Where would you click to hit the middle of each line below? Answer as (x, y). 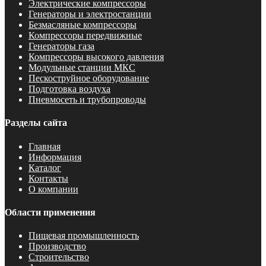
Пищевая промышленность (84, 236)
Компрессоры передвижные (85, 36)
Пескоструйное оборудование (89, 78)
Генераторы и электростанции (90, 14)
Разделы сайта (36, 123)
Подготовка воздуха (69, 89)
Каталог (45, 167)
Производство (57, 246)
